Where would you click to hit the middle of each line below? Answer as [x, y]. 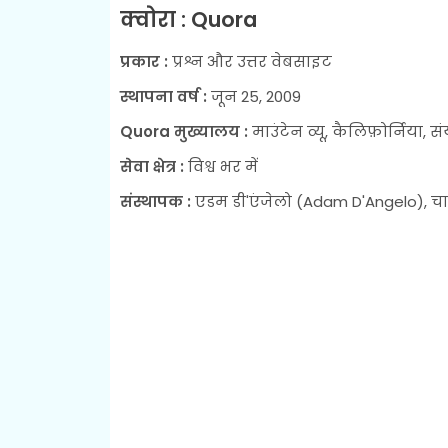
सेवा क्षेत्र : [153, 166]
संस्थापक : [155, 201]
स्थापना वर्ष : [165, 96]
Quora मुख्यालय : [183, 131]
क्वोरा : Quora [188, 19]
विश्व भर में [224, 166]
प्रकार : [145, 61]
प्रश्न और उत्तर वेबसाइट [251, 61]
